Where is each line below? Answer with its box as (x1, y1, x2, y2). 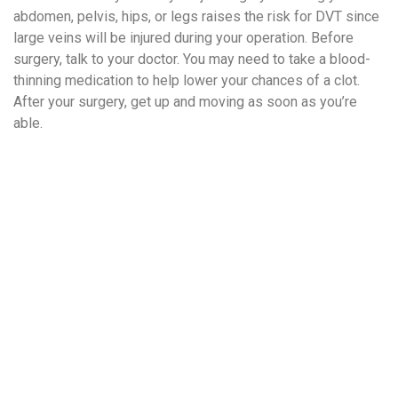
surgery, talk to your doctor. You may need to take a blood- (13, 50, 370, 68)
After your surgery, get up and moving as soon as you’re (13, 92, 357, 110)
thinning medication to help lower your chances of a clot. (13, 71, 360, 89)
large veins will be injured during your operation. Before (13, 28, 354, 46)
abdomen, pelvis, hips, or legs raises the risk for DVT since (13, 7, 379, 25)
